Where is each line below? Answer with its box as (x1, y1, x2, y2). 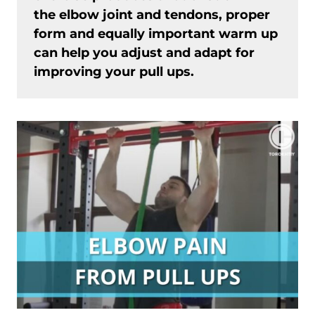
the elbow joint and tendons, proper (34, 7, 270, 22)
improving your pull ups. (34, 64, 194, 79)
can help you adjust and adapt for (34, 45, 255, 60)
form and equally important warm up (34, 26, 278, 41)
